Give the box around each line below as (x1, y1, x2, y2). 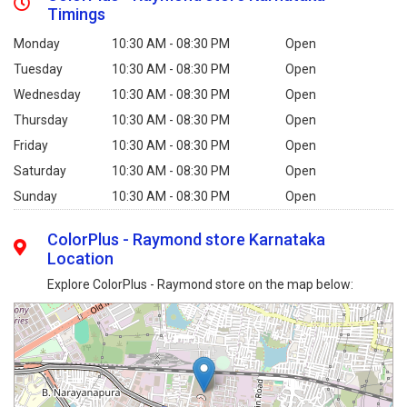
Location (47, 248, 114, 268)
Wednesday (14, 86, 81, 102)
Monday (14, 35, 60, 51)
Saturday (14, 163, 66, 178)
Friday (14, 137, 48, 153)
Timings (47, 4, 106, 24)
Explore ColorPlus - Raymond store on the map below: (47, 276, 354, 292)
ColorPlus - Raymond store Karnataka (47, 229, 326, 249)
